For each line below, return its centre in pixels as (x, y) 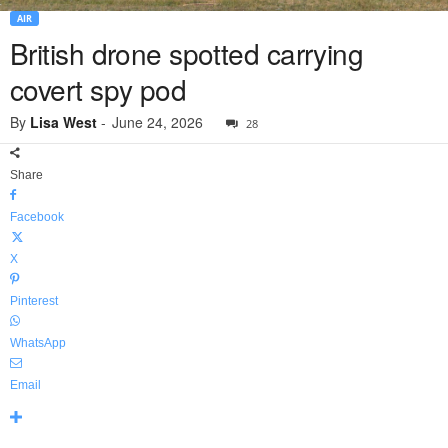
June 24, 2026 (157, 122)
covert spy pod (98, 89)
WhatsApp (38, 343)
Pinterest (34, 301)
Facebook (37, 217)
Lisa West (63, 122)
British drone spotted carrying (187, 53)
